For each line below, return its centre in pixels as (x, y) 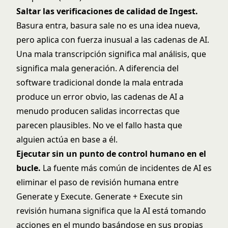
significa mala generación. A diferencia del (97, 68)
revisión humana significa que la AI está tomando (111, 211)
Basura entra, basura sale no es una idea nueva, (108, 25)
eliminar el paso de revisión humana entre (97, 182)
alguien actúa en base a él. (67, 139)
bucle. (28, 168)
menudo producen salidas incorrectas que (98, 111)
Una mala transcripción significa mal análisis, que (111, 54)
